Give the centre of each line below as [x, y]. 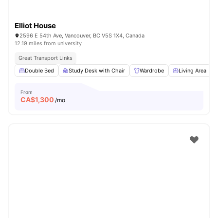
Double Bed [39, 71]
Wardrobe [152, 71]
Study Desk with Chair [97, 71]
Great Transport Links [45, 58]
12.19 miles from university [48, 43]
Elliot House [35, 26]
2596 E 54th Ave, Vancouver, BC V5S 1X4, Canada [82, 36]
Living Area [192, 71]
